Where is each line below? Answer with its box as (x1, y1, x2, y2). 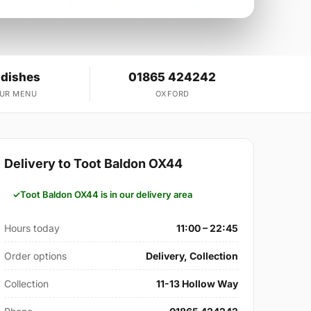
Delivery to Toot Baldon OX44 (4, 156, 183, 171)
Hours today (4, 222, 60, 235)
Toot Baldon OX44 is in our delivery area (20, 189, 193, 201)
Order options (4, 250, 67, 262)
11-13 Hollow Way (155, 278, 238, 290)
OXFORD (155, 89, 190, 99)
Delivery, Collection (145, 250, 238, 262)
